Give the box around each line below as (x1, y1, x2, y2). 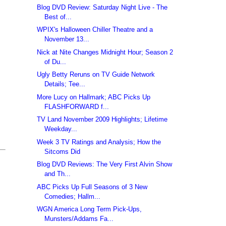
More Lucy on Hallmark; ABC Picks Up (37, 93, 151, 101)
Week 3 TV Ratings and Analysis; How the (37, 138, 161, 146)
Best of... (44, 13, 72, 21)
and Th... (44, 170, 71, 178)
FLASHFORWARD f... (44, 102, 109, 110)
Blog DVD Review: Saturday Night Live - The (37, 3, 168, 11)
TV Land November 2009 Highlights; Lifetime (37, 116, 168, 124)
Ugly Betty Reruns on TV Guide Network (37, 71, 155, 79)
